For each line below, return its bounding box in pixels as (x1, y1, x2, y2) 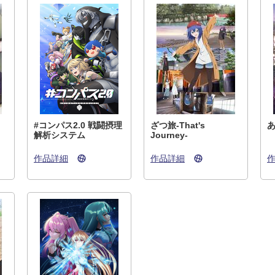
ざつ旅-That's (150, 120, 205, 130)
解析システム (34, 130, 85, 140)
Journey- (150, 130, 188, 140)
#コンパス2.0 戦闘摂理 (34, 120, 122, 130)
